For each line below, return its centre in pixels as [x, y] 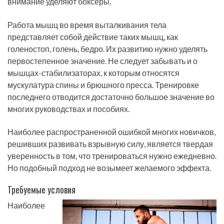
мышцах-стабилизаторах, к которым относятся [93, 72]
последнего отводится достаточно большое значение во [111, 96]
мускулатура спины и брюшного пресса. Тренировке [103, 84]
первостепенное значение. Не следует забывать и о [102, 60]
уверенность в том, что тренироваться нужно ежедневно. [112, 156]
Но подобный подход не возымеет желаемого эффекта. [109, 168]
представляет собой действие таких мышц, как [93, 36]
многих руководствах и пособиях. [68, 108]
